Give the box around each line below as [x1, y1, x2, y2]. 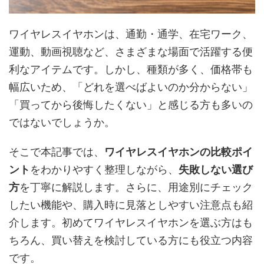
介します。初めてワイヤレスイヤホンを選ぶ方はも [9, 216, 253, 229]
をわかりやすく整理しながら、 [30, 163, 179, 176]
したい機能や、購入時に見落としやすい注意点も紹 [9, 199, 253, 211]
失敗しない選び [179, 163, 253, 176]
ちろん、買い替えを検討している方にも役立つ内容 [9, 234, 253, 246]
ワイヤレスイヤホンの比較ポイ [104, 146, 253, 158]
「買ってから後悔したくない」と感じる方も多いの [9, 98, 253, 111]
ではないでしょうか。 [9, 116, 115, 128]
